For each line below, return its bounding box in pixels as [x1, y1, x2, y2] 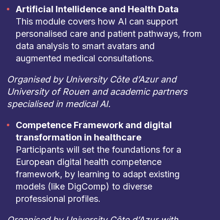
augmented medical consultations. [15, 53, 154, 63]
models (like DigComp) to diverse [15, 181, 152, 192]
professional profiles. [15, 193, 101, 204]
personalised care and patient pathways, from [15, 28, 202, 39]
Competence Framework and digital [15, 120, 172, 130]
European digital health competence [15, 157, 162, 167]
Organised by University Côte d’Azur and [6, 74, 176, 84]
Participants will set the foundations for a [15, 144, 181, 155]
